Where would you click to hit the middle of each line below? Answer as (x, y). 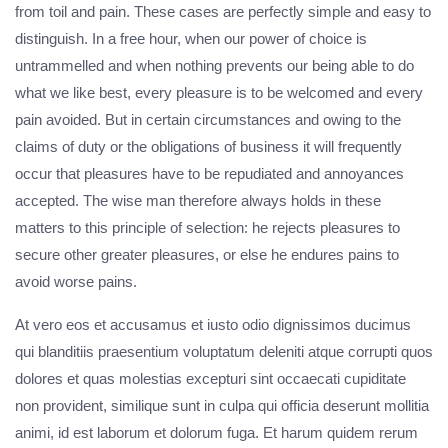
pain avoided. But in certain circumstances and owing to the (208, 120)
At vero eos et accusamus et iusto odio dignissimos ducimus (213, 325)
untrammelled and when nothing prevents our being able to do (214, 66)
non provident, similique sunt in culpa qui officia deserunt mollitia (222, 406)
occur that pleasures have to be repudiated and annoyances (209, 174)
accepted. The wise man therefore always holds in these (198, 201)
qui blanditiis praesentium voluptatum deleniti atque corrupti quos (224, 352)
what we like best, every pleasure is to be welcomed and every (219, 93)
